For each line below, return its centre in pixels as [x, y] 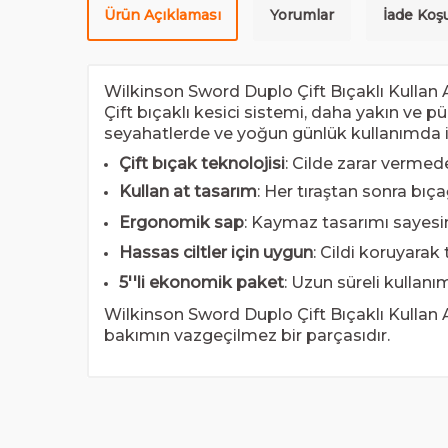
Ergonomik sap [181, 222]
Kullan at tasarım [188, 192]
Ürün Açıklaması [162, 15]
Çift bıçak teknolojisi [202, 163]
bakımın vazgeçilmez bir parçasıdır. [247, 335]
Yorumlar [302, 15]
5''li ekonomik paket [201, 283]
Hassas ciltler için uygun [216, 252]
